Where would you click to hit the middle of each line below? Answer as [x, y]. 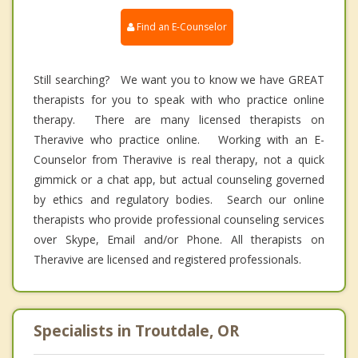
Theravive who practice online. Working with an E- [179, 139]
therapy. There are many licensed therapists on [179, 119]
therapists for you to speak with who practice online [179, 99]
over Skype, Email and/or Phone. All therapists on [179, 239]
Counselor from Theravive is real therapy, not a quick [179, 159]
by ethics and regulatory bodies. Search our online [179, 199]
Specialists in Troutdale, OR [136, 330]
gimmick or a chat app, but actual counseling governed [179, 179]
